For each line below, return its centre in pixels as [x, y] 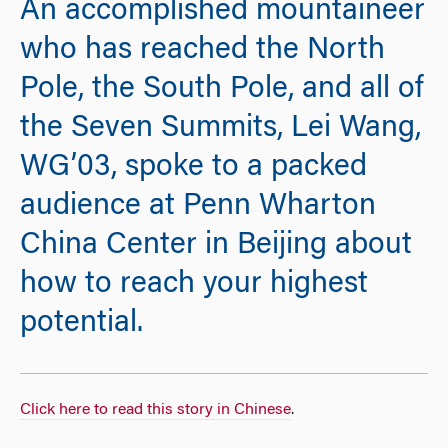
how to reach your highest [194, 285]
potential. [81, 324]
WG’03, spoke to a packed [193, 168]
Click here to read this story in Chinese [155, 409]
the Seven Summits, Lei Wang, [220, 129]
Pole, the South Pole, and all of [221, 90]
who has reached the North [202, 51]
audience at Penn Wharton [198, 207]
